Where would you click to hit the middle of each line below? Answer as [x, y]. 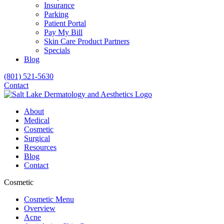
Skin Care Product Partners [87, 41]
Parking [56, 14]
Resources [40, 147]
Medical [37, 120]
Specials [57, 50]
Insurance [59, 5]
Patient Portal [65, 23]
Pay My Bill [63, 32]
